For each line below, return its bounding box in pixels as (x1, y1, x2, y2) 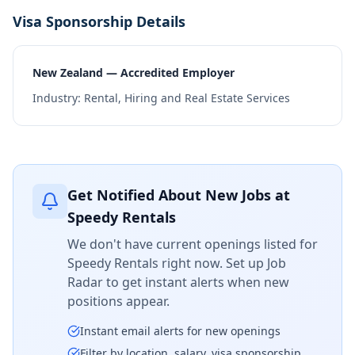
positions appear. (67, 292, 170, 310)
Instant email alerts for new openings (80, 323, 281, 338)
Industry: (32, 90, 84, 105)
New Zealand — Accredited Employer (32, 65, 235, 80)
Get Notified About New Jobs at (67, 185, 290, 204)
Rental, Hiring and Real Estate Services (84, 90, 290, 105)
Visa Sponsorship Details (13, 12, 185, 31)
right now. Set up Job (158, 254, 286, 272)
